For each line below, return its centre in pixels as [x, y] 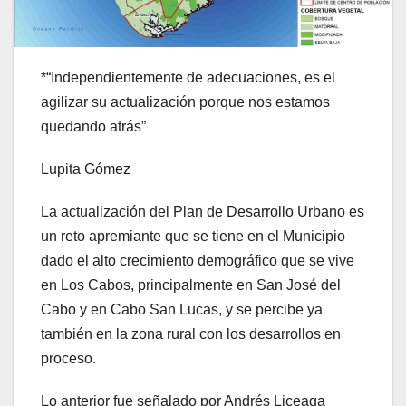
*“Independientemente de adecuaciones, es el [188, 78]
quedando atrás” [93, 127]
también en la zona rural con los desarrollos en [191, 334]
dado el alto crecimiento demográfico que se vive [198, 261]
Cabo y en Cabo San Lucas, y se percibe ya [182, 310]
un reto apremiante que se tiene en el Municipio [193, 237]
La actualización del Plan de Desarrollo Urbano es [203, 212]
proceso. [68, 359]
